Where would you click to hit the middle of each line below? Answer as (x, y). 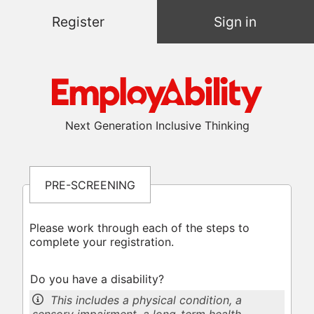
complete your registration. (101, 242)
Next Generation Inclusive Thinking (157, 126)
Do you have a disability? (97, 279)
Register (78, 22)
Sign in (235, 22)
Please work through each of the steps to (139, 228)
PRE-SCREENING (90, 185)
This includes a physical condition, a (146, 300)
